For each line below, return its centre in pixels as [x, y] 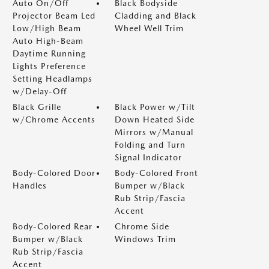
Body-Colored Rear [53, 226]
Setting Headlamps [53, 79]
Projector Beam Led [54, 16]
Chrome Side [142, 226]
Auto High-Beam [48, 41]
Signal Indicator [148, 157]
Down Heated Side [155, 119]
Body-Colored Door [54, 173]
